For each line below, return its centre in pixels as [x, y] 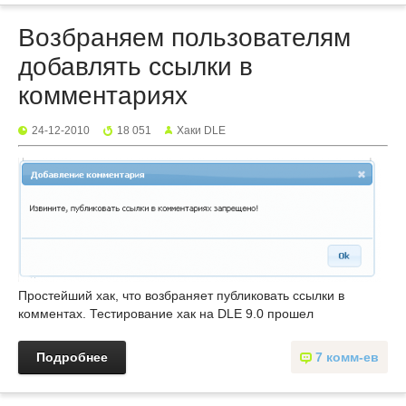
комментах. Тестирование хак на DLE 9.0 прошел [166, 314]
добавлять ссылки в [135, 67]
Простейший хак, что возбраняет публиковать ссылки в [181, 295]
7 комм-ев [347, 357]
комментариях [103, 96]
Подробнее [72, 357]
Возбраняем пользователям [184, 38]
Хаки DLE [201, 130]
